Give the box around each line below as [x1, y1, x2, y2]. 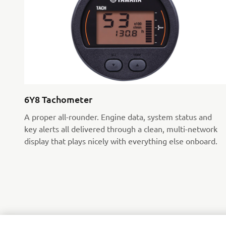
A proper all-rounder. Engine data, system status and [24, 111, 212, 122]
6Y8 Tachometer [24, 93, 92, 105]
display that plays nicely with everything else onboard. [24, 136, 217, 146]
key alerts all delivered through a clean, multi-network [24, 124, 217, 134]
